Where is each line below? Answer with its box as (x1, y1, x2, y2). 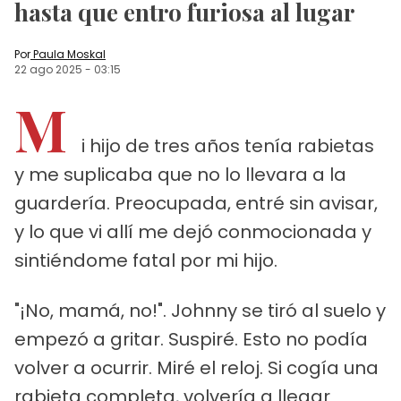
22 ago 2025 (14, 61, 82, 77)
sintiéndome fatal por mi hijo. (14, 247, 277, 273)
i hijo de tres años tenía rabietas (81, 132, 374, 158)
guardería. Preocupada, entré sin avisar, (14, 190, 378, 216)
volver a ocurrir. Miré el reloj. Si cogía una (14, 354, 379, 380)
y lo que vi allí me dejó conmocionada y (14, 218, 371, 244)
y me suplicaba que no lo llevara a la (14, 161, 346, 187)
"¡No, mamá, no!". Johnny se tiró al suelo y (14, 297, 386, 323)
